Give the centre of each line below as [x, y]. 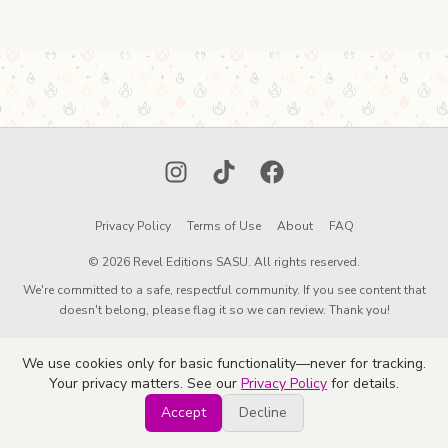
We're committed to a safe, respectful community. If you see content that [224, 290]
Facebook [293, 171]
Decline [262, 412]
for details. [363, 383]
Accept [183, 412]
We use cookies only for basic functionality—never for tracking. [224, 363]
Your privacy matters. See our [145, 383]
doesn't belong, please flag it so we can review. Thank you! [224, 310]
